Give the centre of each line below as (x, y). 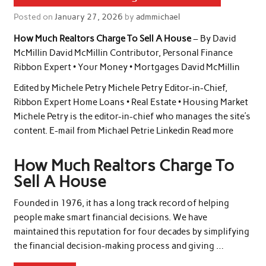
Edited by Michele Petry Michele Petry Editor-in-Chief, (120, 88)
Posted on (34, 17)
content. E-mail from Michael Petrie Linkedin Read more (123, 131)
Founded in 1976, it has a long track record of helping (121, 203)
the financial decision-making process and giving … (118, 246)
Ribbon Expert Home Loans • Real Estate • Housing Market (131, 102)
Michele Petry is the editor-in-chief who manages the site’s (132, 117)
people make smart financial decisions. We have (110, 218)
